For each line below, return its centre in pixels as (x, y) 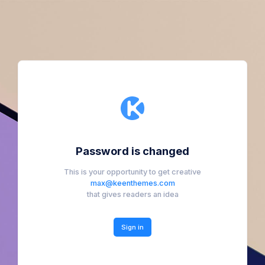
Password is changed (132, 151)
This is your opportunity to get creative (132, 172)
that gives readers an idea (132, 194)
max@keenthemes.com (132, 183)
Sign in (132, 227)
